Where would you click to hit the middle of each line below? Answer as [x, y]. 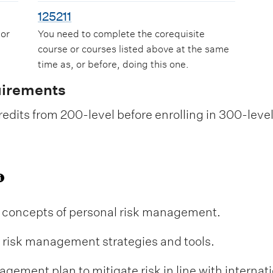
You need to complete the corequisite [122, 34]
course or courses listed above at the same [134, 49]
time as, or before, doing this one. [114, 65]
